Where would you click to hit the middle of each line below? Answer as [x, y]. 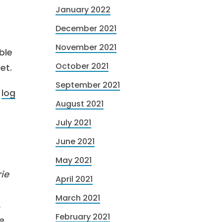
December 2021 [86, 28]
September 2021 [88, 85]
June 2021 [75, 141]
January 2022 [83, 10]
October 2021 [82, 66]
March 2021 [78, 198]
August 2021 [80, 104]
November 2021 [86, 47]
